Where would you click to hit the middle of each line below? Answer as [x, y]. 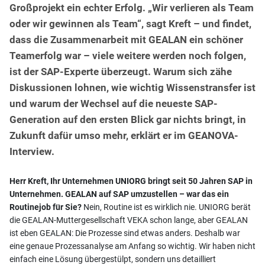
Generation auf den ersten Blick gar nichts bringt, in [128, 119]
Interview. [32, 151]
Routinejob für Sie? [46, 207]
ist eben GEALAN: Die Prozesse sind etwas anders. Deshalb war [125, 233]
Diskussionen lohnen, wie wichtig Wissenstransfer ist [132, 87]
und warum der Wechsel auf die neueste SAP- [114, 103]
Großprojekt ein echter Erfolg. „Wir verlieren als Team [132, 7]
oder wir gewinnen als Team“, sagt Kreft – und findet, [130, 23]
